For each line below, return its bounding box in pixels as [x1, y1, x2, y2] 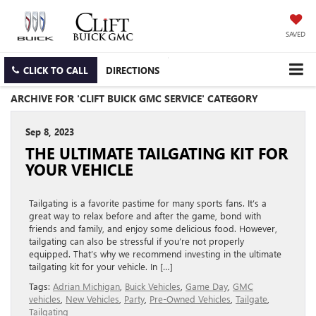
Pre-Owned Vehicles [150, 293, 231, 305]
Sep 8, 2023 [25, 126, 74, 138]
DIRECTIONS [106, 64, 159, 77]
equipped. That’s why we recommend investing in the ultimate [29, 248, 281, 260]
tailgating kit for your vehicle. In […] [29, 260, 173, 273]
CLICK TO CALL [23, 64, 88, 77]
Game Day [186, 280, 228, 293]
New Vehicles [66, 293, 119, 305]
